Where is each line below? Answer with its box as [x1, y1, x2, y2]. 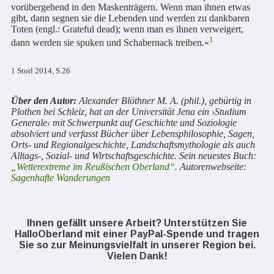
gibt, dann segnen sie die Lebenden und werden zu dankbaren [11, 13, 250, 23]
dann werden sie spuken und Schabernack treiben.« [11, 37, 209, 48]
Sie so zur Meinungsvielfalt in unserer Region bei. [18, 240, 256, 251]
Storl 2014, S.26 [15, 66, 70, 76]
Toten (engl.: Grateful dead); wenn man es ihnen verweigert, [11, 24, 243, 34]
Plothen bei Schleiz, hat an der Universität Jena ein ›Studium [11, 106, 246, 117]
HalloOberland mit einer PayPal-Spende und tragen [15, 229, 259, 240]
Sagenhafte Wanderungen [11, 172, 110, 183]
